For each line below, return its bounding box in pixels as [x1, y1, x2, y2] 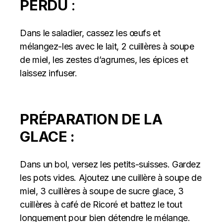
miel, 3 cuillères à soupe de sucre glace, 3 [20, 186, 184, 196]
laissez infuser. [20, 68, 77, 78]
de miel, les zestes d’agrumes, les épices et [20, 55, 188, 65]
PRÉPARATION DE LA [20, 111, 163, 128]
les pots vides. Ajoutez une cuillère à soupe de [20, 172, 202, 183]
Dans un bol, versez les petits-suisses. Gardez [20, 159, 201, 169]
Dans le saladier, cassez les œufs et [20, 28, 161, 38]
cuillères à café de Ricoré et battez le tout [20, 199, 182, 210]
